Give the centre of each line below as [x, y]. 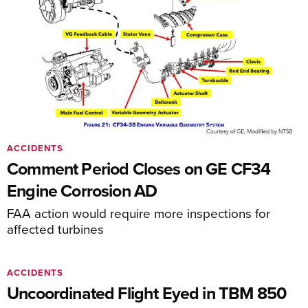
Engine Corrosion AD [82, 190]
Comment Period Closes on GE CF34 [139, 168]
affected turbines [55, 229]
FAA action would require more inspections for [139, 213]
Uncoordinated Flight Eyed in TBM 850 [147, 293]
